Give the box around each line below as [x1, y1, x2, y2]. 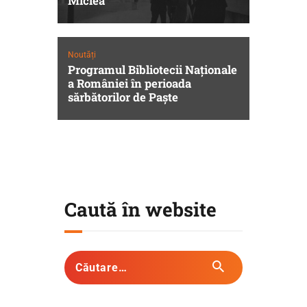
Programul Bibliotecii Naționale [67, 62, 237, 78]
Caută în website [64, 197, 217, 223]
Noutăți [67, 50, 96, 60]
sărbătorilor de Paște [67, 89, 178, 106]
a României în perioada [67, 75, 191, 92]
